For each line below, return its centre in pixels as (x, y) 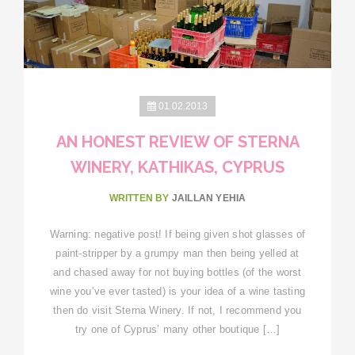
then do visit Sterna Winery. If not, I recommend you (177, 310)
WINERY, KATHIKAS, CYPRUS (177, 167)
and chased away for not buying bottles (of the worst (177, 272)
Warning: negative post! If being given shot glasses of (177, 234)
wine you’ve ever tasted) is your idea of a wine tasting (177, 291)
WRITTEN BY (140, 198)
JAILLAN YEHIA (209, 198)
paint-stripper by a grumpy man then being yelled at (177, 253)
